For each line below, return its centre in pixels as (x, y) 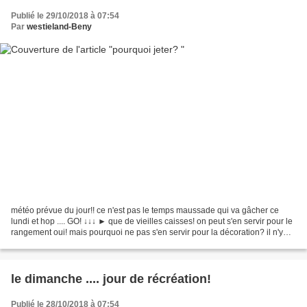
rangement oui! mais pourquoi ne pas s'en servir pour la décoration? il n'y (147, 232)
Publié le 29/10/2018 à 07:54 (65, 16)
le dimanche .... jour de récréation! (111, 279)
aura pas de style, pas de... (61, 243)
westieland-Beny (59, 27)
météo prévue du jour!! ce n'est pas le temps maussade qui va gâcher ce (145, 210)
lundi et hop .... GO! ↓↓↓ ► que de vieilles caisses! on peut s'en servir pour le (152, 221)
